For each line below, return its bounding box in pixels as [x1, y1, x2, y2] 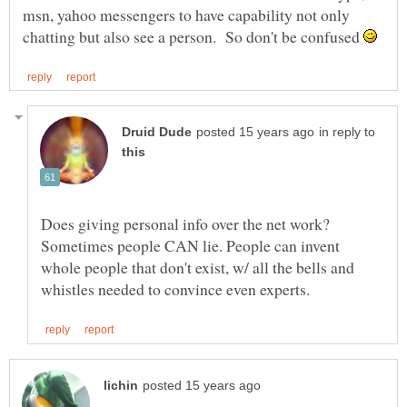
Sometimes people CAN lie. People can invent [41, 234, 340, 257]
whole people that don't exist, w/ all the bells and [41, 256, 354, 279]
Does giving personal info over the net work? [41, 213, 330, 235]
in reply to [319, 125, 375, 140]
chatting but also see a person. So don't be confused [23, 25, 363, 48]
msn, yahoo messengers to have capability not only [23, 4, 350, 26]
